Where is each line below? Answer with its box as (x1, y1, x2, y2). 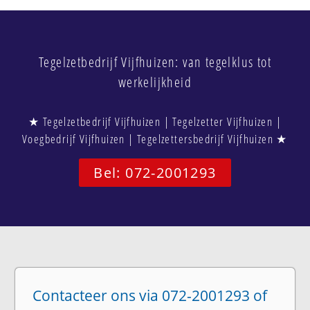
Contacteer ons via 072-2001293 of (33, 285, 268, 305)
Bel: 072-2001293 (93, 163, 217, 182)
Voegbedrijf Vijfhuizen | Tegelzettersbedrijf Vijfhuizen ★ (22, 130, 288, 147)
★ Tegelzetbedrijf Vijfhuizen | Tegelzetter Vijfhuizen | (28, 113, 282, 129)
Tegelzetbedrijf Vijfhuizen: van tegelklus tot (39, 52, 271, 71)
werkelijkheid (118, 72, 192, 91)
